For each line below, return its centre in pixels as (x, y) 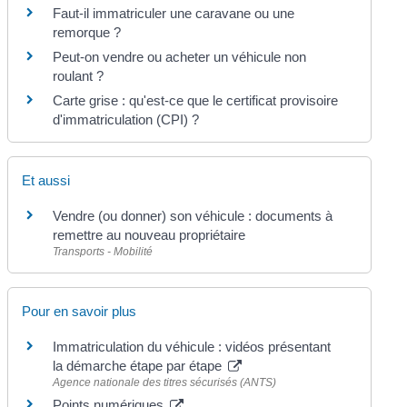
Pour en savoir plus (79, 311)
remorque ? (87, 33)
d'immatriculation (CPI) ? (126, 120)
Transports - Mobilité (103, 252)
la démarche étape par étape (139, 365)
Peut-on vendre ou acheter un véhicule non (180, 57)
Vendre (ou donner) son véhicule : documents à (193, 216)
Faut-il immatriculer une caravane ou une (174, 14)
